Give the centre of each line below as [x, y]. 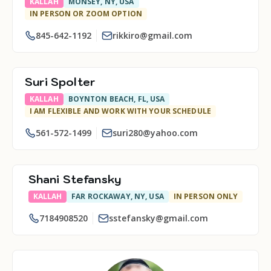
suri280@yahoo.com [155, 133]
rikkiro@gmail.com [152, 35]
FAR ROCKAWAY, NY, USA [118, 196]
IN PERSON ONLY [206, 196]
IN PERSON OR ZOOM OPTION [86, 14]
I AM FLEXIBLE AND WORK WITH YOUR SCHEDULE [120, 111]
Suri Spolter [60, 82]
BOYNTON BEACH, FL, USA [116, 99]
